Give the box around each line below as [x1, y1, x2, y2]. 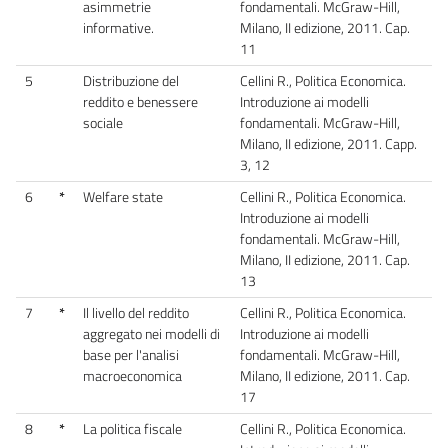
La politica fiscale [83, 417, 182, 440]
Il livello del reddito [83, 301, 189, 324]
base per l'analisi [83, 343, 179, 366]
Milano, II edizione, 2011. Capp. [240, 132, 417, 155]
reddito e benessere [83, 90, 198, 113]
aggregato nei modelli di [83, 322, 220, 345]
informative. [83, 16, 154, 39]
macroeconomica [83, 364, 182, 387]
